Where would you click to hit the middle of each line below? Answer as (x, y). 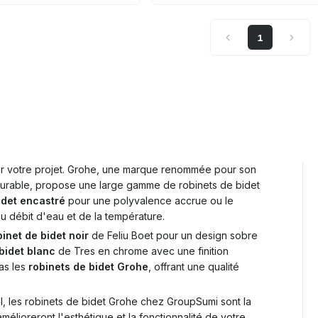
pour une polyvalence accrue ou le (149, 201)
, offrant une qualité (194, 267)
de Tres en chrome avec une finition (142, 251)
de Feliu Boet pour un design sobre (173, 235)
